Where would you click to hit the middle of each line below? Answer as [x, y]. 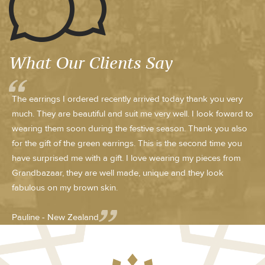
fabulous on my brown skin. [65, 188]
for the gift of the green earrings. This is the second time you [127, 143]
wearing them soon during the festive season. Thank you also [130, 128]
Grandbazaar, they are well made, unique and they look [118, 173]
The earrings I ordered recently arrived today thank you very [127, 99]
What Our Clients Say [91, 62]
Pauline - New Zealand [55, 217]
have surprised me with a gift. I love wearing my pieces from [126, 158]
